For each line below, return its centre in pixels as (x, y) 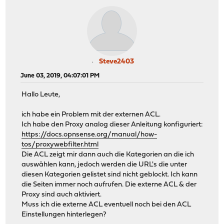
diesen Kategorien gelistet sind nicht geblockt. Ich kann (110, 175)
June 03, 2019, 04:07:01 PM (60, 75)
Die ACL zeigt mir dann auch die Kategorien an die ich (108, 155)
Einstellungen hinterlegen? (64, 215)
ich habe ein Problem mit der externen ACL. (91, 115)
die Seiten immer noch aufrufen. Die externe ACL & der (109, 185)
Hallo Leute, (41, 95)
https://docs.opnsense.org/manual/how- (89, 135)
